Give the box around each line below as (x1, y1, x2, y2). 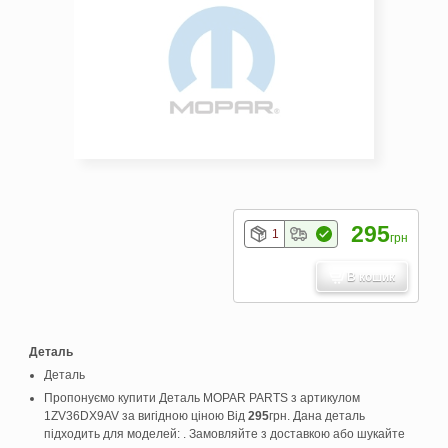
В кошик (347, 270, 395, 284)
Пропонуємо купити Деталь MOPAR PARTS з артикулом (44, 391, 360, 405)
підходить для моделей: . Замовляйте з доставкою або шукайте (44, 427, 405, 441)
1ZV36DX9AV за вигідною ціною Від (44, 409, 248, 423)
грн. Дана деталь (269, 409, 365, 423)
